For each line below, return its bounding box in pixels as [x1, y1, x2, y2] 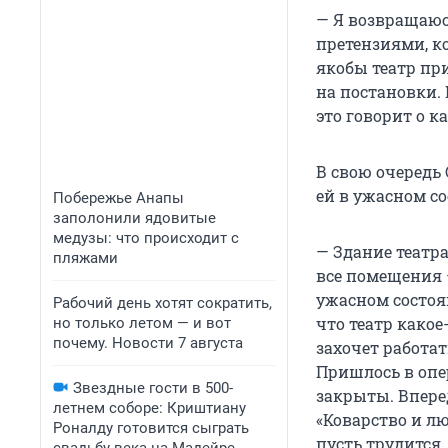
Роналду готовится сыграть [53, 419, 249, 437]
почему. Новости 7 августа [53, 334, 243, 352]
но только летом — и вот [53, 314, 231, 332]
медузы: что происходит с [53, 229, 239, 247]
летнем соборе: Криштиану [53, 399, 246, 417]
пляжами [53, 249, 118, 267]
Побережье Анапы [53, 189, 184, 207]
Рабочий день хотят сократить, [53, 294, 272, 312]
